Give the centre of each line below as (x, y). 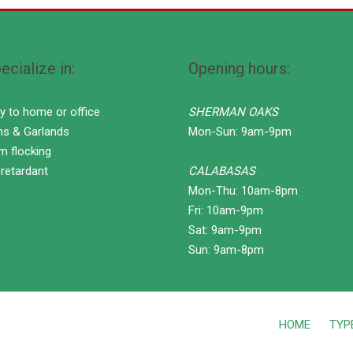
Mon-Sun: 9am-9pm (240, 131)
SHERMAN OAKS (233, 111)
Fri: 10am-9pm (226, 210)
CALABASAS (222, 171)
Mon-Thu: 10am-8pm (243, 190)
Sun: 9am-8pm (226, 249)
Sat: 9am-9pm (225, 230)
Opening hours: (239, 68)
